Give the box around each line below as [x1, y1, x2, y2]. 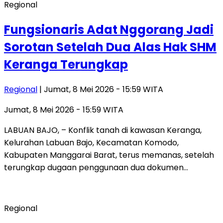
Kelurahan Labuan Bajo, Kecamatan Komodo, [4, 136, 179, 148]
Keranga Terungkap [4, 56, 128, 73]
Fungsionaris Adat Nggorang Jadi [4, 21, 214, 38]
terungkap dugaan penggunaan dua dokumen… [4, 161, 188, 173]
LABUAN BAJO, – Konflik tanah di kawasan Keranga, [4, 124, 202, 136]
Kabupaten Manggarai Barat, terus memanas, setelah [4, 149, 214, 161]
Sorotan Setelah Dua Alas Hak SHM [4, 38, 217, 55]
